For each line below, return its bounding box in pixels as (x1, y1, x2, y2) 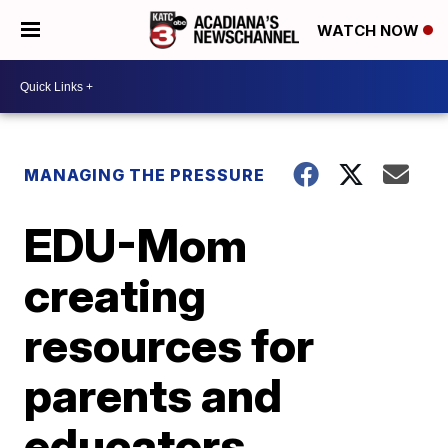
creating (24, 267, 207, 323)
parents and (24, 367, 283, 423)
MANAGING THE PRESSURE (24, 165, 266, 185)
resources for (24, 317, 315, 373)
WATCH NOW (317, 21, 423, 41)
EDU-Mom (24, 217, 248, 273)
